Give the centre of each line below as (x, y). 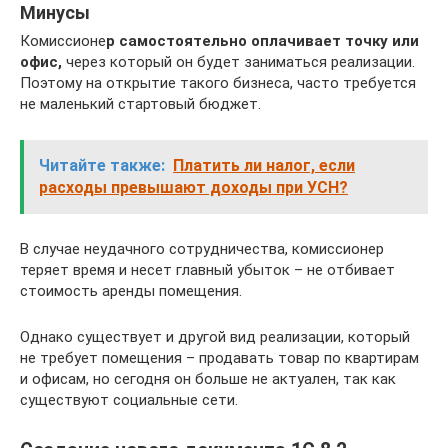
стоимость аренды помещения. (131, 291)
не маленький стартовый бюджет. (140, 104)
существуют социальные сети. (129, 400)
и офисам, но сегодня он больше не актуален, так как (208, 379)
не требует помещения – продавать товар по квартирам (219, 358)
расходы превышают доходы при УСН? (193, 187)
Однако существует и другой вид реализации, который (215, 337)
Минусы (55, 12)
